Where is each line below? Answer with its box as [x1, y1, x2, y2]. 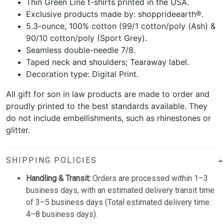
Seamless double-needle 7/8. [26, 45, 135, 55]
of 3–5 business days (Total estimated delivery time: [26, 197, 211, 207]
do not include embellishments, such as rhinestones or [6, 113, 211, 123]
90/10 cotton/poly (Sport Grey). [26, 33, 147, 43]
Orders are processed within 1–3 [90, 173, 208, 183]
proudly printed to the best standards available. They [6, 101, 207, 111]
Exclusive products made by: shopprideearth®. [26, 9, 203, 19]
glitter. [6, 125, 30, 135]
